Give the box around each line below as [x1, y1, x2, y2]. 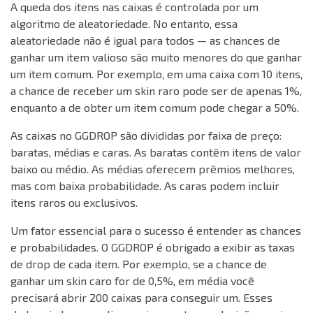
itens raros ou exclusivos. [10, 196, 138, 210]
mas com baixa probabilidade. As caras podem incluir [10, 179, 279, 193]
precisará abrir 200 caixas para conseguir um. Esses [10, 291, 272, 305]
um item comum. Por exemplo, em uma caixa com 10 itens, [10, 67, 303, 81]
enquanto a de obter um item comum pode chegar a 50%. [10, 101, 299, 115]
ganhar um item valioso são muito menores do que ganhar [10, 50, 302, 64]
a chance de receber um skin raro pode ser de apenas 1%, [10, 84, 302, 98]
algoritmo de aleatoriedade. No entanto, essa [10, 17, 238, 31]
